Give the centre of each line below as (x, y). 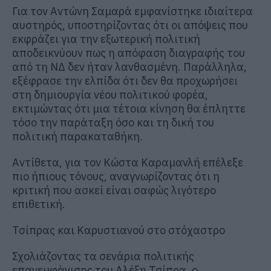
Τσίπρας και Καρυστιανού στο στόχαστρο (119, 230)
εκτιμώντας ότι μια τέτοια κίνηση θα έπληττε (129, 108)
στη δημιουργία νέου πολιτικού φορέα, (110, 94)
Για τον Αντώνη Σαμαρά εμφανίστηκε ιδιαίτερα (132, 11)
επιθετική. (39, 204)
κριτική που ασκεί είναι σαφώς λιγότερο (114, 190)
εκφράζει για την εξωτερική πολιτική (106, 39)
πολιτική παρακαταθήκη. (77, 136)
